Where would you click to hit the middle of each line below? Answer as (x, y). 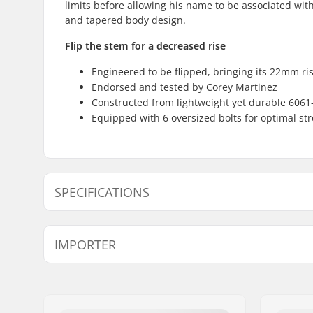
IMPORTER (85, 244)
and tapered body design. (125, 20)
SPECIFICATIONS (102, 192)
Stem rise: (99, 245)
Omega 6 (155, 295)
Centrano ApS (165, 276)
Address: (83, 295)
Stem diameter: (111, 263)
